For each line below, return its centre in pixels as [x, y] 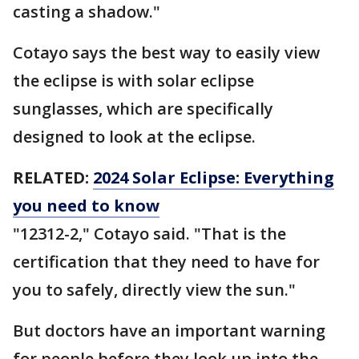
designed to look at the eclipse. [134, 137]
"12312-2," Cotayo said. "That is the [149, 234]
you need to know [86, 206]
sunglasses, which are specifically [143, 109]
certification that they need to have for [166, 262]
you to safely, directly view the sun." [154, 290]
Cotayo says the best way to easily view [166, 52]
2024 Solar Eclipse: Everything [214, 177]
